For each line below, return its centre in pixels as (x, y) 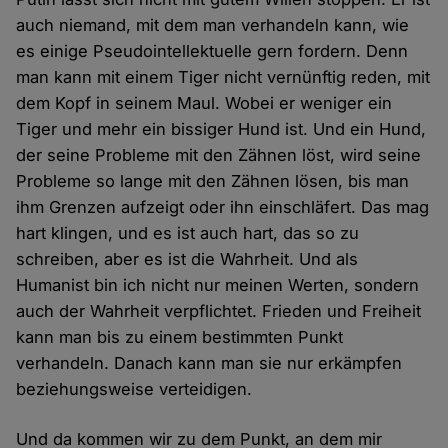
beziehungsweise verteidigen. (134, 389)
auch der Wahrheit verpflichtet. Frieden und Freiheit (219, 311)
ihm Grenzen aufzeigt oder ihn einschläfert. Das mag (223, 207)
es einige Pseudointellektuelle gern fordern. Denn (212, 51)
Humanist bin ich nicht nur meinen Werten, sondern (218, 285)
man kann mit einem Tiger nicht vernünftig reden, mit (223, 77)
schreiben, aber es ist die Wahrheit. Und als (187, 259)
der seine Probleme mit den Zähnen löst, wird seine (219, 155)
